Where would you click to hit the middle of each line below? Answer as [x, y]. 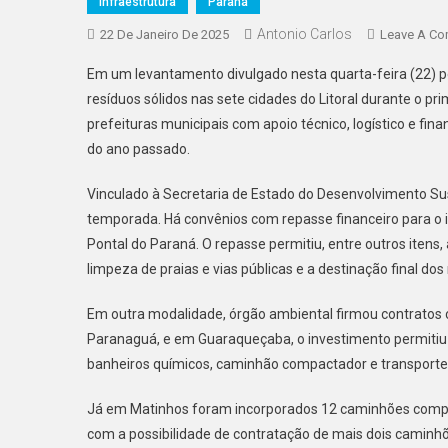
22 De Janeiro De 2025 [164, 34]
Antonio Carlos [304, 34]
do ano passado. [138, 149]
